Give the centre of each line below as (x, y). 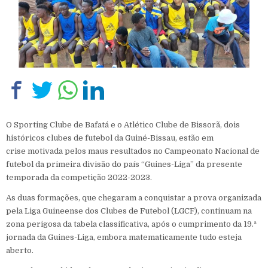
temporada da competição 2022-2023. (79, 177)
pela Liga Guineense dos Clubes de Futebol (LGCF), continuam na (129, 211)
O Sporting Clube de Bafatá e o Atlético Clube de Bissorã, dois (123, 124)
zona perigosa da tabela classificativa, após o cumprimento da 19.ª (131, 224)
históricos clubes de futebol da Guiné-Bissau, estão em (110, 138)
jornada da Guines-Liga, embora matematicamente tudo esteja (124, 237)
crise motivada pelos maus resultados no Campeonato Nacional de (133, 151)
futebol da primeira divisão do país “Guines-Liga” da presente (124, 164)
